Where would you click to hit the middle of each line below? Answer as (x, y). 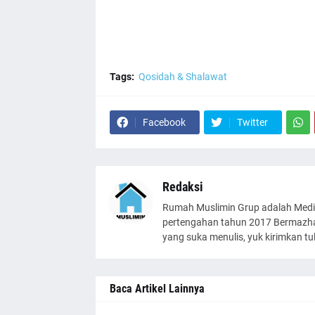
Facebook (164, 122)
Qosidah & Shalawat (182, 77)
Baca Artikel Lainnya (157, 289)
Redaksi (182, 187)
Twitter (252, 122)
